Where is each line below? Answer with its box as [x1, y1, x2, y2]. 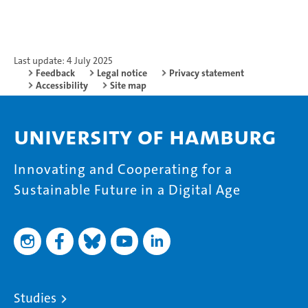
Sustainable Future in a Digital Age [14, 181, 241, 199]
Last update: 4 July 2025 [14, 54, 113, 67]
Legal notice [97, 67, 147, 80]
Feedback [36, 67, 75, 80]
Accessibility [36, 79, 88, 92]
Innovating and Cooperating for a [14, 160, 232, 179]
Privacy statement [169, 67, 244, 80]
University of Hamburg [14, 120, 276, 153]
